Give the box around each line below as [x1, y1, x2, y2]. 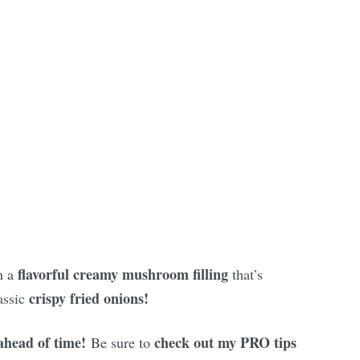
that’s [228, 264, 263, 284]
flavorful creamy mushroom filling [18, 264, 228, 284]
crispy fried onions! [29, 288, 149, 309]
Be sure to [91, 333, 150, 352]
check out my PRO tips [150, 332, 297, 353]
